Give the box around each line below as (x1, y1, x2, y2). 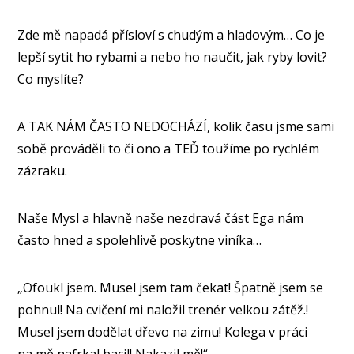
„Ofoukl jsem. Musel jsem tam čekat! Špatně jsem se (17, 279, 324, 297)
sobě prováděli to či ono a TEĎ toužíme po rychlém (17, 140, 320, 158)
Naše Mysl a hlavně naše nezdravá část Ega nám (17, 209, 304, 228)
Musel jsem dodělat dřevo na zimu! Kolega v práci (17, 323, 308, 341)
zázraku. (17, 162, 68, 180)
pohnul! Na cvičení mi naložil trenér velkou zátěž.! (17, 301, 309, 319)
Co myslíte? (17, 70, 85, 88)
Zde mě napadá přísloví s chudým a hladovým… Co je (17, 26, 326, 44)
